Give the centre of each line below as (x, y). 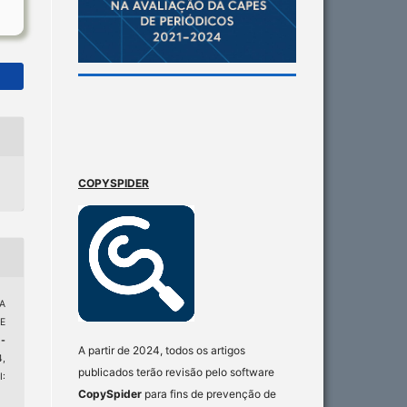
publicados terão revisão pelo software (176, 372)
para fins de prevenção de (209, 393)
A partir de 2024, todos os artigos (162, 350)
